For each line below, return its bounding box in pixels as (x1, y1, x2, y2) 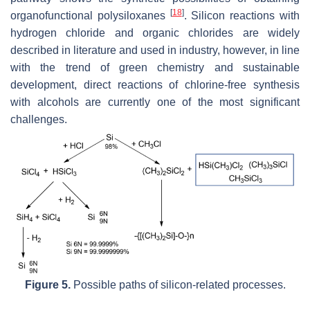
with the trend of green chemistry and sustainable (10, 62, 300, 74)
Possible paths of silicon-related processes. (70, 278, 286, 291)
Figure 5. (24, 278, 71, 291)
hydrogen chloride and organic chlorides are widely (10, 27, 300, 39)
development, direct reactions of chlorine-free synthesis (10, 79, 300, 91)
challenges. (10, 113, 67, 126)
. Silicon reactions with (183, 10, 300, 22)
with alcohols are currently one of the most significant (10, 96, 300, 109)
